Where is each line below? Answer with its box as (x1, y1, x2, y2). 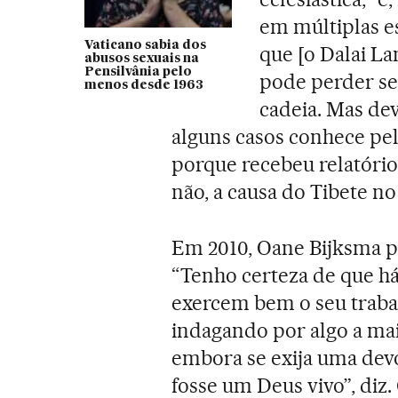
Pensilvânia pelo (84, 65, 192, 78)
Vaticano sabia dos (84, 38, 206, 52)
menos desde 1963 (84, 78, 203, 92)
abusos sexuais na (84, 52, 199, 65)
